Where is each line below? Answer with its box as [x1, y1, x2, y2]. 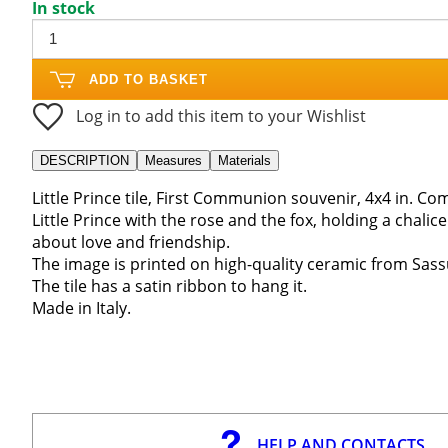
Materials [218, 152, 271, 168]
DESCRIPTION [40, 152, 129, 168]
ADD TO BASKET [89, 71, 208, 87]
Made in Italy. [32, 296, 131, 319]
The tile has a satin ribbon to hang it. [32, 274, 307, 297]
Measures [145, 152, 202, 168]
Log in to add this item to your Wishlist [76, 104, 366, 127]
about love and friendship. [32, 230, 230, 253]
